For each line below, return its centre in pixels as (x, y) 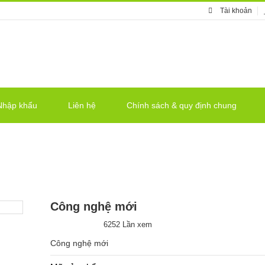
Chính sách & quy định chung (182, 105)
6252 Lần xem (128, 224)
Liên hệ (82, 105)
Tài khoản (236, 11)
